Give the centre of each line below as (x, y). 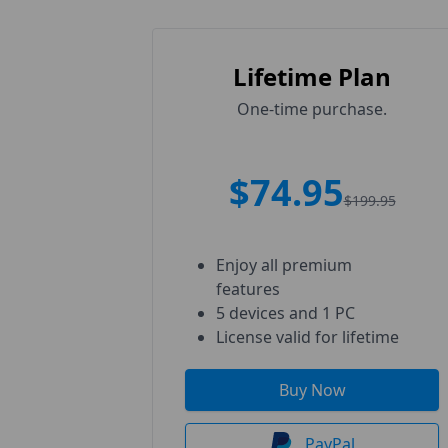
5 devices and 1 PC (285, 313)
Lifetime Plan (312, 76)
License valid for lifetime (307, 337)
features (248, 289)
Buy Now (312, 390)
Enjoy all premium (284, 265)
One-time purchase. (312, 109)
